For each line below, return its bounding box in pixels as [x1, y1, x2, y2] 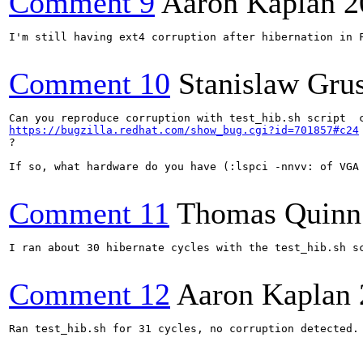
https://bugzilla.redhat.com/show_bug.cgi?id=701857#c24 [9, 124, 359, 136]
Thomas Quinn [177, 196, 361, 230]
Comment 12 [9, 277, 170, 311]
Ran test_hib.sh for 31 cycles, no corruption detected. [9, 322, 359, 335]
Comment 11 [9, 196, 169, 230]
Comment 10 [9, 66, 170, 100]
